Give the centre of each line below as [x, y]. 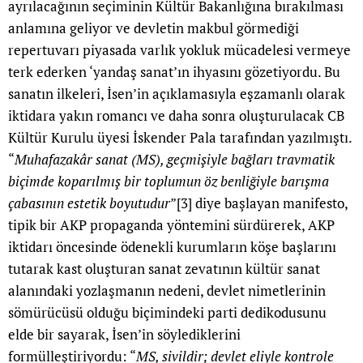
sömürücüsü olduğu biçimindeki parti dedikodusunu [167, 313]
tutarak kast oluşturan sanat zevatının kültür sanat [164, 269]
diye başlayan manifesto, [270, 203]
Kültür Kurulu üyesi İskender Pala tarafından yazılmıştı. [180, 138]
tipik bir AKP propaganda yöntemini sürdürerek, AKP [171, 225]
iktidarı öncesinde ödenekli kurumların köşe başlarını [172, 247]
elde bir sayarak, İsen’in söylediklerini [124, 335]
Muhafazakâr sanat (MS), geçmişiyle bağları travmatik [175, 160]
